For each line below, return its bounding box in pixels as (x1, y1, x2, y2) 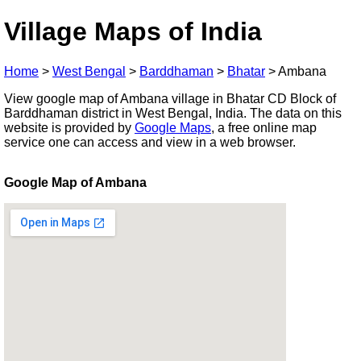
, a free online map (211, 120, 317, 135)
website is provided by (4, 120, 135, 135)
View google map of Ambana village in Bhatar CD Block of (4, 91, 336, 106)
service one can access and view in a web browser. (4, 135, 296, 149)
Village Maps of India (4, 17, 262, 47)
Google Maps (135, 120, 211, 135)
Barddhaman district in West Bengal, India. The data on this (4, 106, 342, 120)
